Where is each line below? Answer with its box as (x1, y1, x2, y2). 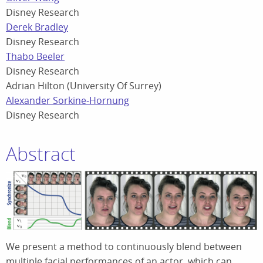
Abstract (6, 141, 76, 166)
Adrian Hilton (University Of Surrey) (6, 79, 161, 92)
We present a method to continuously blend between (6, 240, 242, 253)
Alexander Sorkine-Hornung (6, 94, 129, 107)
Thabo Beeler (6, 50, 65, 63)
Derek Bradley (6, 21, 68, 33)
